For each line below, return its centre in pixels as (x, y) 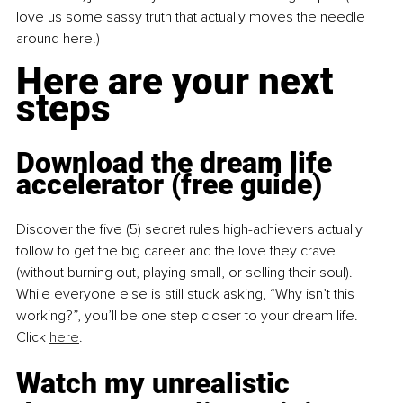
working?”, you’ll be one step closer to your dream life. (189, 316)
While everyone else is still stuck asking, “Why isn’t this (187, 295)
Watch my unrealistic (157, 384)
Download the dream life (178, 163)
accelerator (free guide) (169, 185)
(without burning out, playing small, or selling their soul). (186, 273)
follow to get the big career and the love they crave (178, 251)
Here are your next (179, 82)
